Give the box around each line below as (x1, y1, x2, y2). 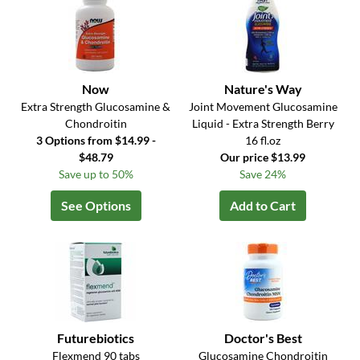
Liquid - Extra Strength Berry (191, 117, 334, 131)
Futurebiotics (57, 330, 135, 346)
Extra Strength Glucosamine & (21, 100, 171, 114)
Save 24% (239, 167, 287, 182)
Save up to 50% (58, 167, 133, 182)
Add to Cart (230, 198, 297, 214)
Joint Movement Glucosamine (188, 100, 337, 114)
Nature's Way (223, 81, 302, 97)
